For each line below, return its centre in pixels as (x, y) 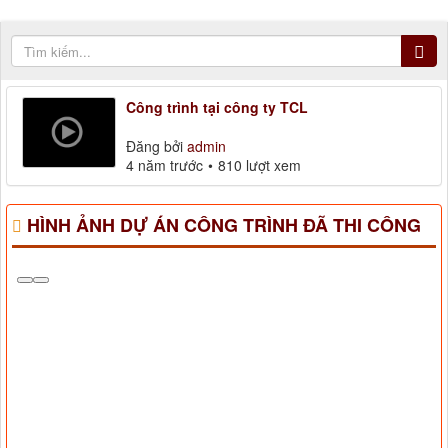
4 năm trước (164, 165)
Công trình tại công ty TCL (216, 107)
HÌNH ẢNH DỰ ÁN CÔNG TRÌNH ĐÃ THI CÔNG (224, 225)
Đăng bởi (156, 146)
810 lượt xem (259, 165)
